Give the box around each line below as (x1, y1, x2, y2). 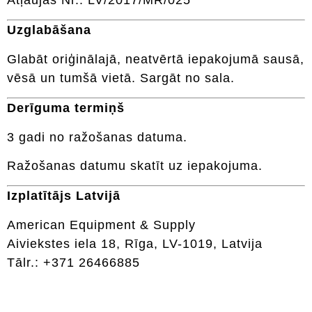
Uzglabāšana (7, 23, 91, 38)
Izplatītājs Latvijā (7, 189, 120, 203)
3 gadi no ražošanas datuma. (7, 130, 187, 144)
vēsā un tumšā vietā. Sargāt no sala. (7, 70, 235, 85)
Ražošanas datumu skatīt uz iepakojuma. (7, 159, 263, 173)
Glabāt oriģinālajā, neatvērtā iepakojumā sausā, (7, 52, 304, 66)
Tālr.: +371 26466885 (7, 255, 140, 270)
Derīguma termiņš (7, 101, 125, 116)
